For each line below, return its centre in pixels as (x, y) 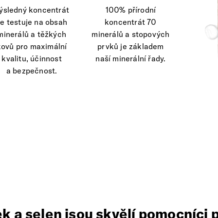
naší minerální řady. (131, 58)
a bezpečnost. (32, 70)
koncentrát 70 (131, 22)
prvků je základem (131, 46)
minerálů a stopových (131, 34)
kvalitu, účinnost (32, 58)
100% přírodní (131, 9)
